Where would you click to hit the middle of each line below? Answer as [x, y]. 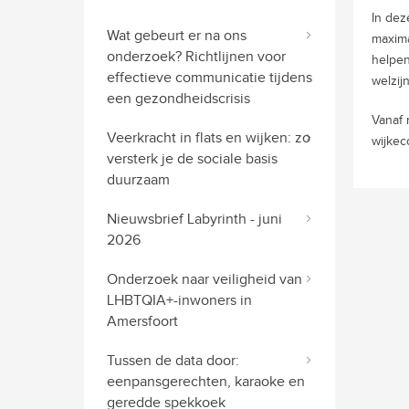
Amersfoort [142, 321]
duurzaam [138, 179]
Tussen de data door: [173, 360]
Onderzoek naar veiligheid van [204, 279]
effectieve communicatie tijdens [210, 77]
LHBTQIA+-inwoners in [179, 300]
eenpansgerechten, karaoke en [206, 381]
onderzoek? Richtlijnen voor [196, 56]
